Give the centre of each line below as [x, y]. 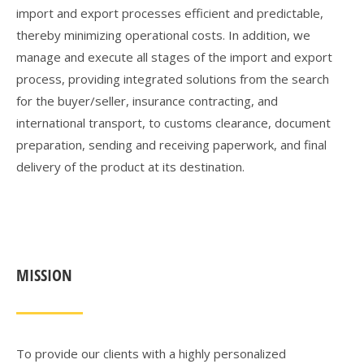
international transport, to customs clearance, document [173, 123]
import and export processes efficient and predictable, [170, 13]
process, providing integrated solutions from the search [173, 79]
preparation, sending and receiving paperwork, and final [171, 145]
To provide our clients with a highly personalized [151, 353]
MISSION [44, 275]
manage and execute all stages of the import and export [174, 57]
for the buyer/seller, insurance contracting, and [147, 101]
